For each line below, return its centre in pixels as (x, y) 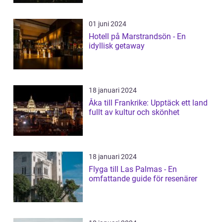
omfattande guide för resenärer (143, 179)
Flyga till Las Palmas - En (133, 169)
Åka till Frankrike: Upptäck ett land (148, 103)
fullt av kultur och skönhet (134, 112)
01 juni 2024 (108, 24)
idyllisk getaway (117, 46)
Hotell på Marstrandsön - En (137, 37)
